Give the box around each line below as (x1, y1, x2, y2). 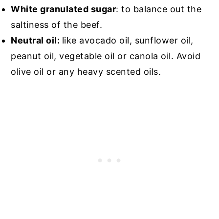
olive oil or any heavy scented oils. (11, 66, 164, 77)
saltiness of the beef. (11, 20, 103, 30)
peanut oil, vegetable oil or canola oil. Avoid (11, 51, 201, 62)
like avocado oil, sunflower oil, (62, 35, 194, 46)
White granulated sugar (11, 4, 116, 15)
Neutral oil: (11, 35, 62, 46)
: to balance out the (116, 4, 202, 15)
